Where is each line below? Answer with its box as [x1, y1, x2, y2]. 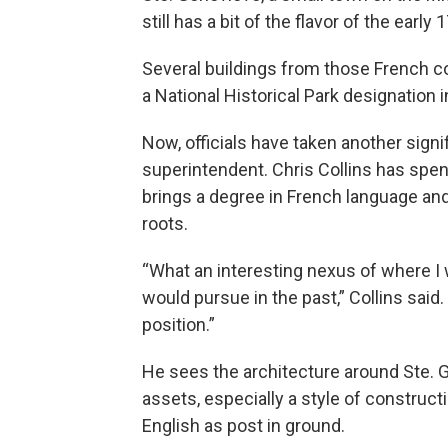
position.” [142, 314, 215, 336]
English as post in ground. [142, 415, 345, 437]
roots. [142, 213, 188, 235]
